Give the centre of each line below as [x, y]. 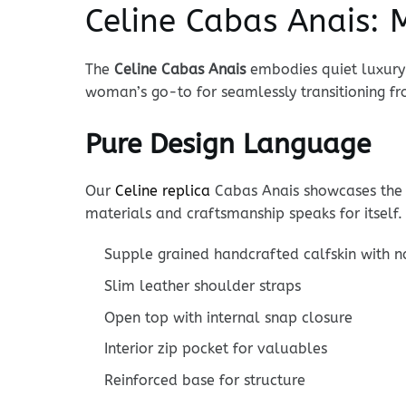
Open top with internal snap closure [228, 317]
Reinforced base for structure [204, 380]
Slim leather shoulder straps [202, 286]
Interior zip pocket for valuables [215, 349]
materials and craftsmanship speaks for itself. [243, 213]
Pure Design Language [227, 144]
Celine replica [162, 190]
